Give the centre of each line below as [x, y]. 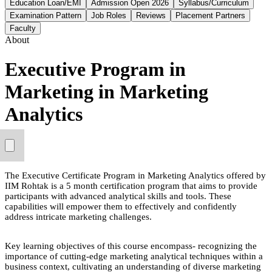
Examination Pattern [46, 15]
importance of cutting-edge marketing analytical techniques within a [134, 256]
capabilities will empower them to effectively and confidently [121, 206]
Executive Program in [95, 70]
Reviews [151, 15]
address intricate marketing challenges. [80, 216]
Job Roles [109, 15]
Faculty [23, 28]
